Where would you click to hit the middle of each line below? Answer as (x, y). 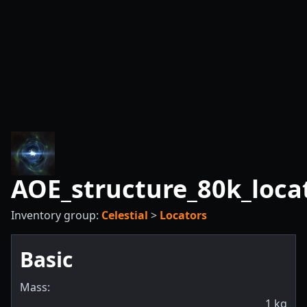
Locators (183, 215)
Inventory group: (56, 215)
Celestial (125, 215)
